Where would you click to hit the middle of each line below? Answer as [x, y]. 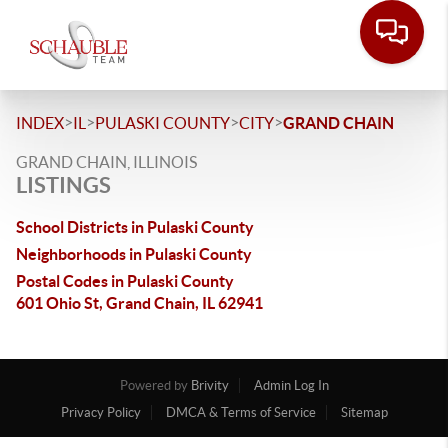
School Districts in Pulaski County [135, 227]
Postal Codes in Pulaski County [125, 281]
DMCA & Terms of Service [240, 412]
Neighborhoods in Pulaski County [134, 254]
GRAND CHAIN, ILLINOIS [106, 162]
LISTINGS [63, 184]
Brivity [209, 385]
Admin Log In [291, 385]
